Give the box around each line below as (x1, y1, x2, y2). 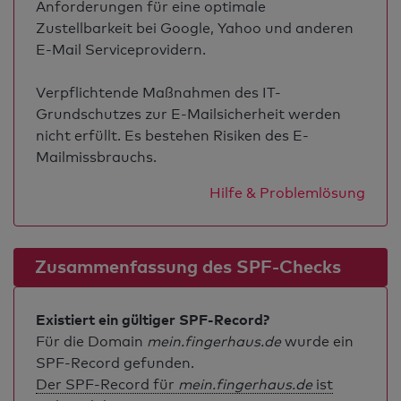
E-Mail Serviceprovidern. (36, 41, 206, 58)
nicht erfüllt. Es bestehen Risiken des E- (36, 127, 309, 144)
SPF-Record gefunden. (36, 354, 194, 371)
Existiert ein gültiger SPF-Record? (36, 311, 269, 328)
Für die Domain (36, 333, 147, 350)
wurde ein (281, 333, 354, 350)
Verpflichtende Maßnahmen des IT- (36, 84, 281, 101)
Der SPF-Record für (36, 376, 178, 393)
